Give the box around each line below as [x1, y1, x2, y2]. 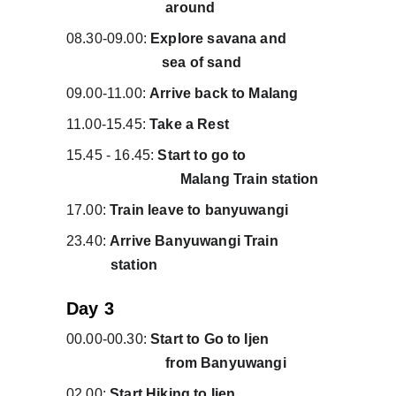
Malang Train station [65, 171, 319, 187]
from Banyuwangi [65, 355, 286, 370]
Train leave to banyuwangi [105, 202, 289, 217]
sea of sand [65, 55, 241, 70]
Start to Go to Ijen [146, 331, 328, 346]
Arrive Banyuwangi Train [110, 233, 326, 248]
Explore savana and [150, 31, 327, 46]
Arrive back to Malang [149, 86, 299, 101]
